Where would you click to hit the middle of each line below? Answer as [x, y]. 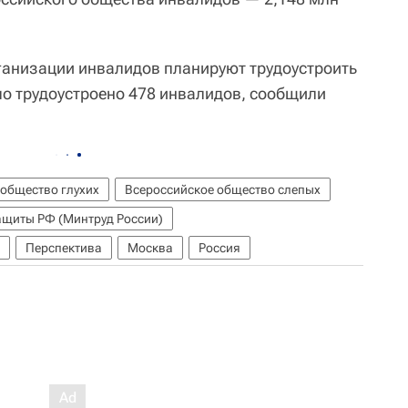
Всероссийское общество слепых [223, 189]
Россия [219, 248]
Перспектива [64, 248]
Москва [150, 248]
